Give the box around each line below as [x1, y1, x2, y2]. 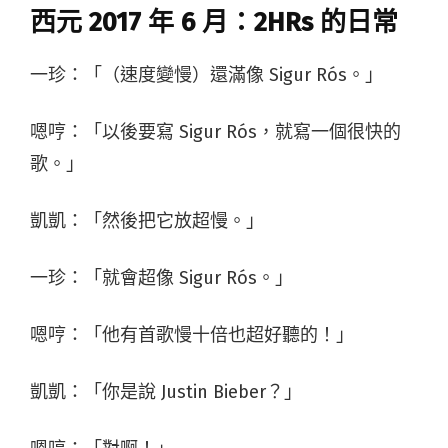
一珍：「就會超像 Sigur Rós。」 [30, 266, 293, 289]
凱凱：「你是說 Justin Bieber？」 [30, 380, 302, 403]
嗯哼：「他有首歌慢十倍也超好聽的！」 [30, 323, 354, 346]
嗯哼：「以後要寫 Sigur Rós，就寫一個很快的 [30, 120, 401, 143]
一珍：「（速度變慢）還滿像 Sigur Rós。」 [30, 63, 383, 86]
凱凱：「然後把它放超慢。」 [30, 209, 264, 232]
